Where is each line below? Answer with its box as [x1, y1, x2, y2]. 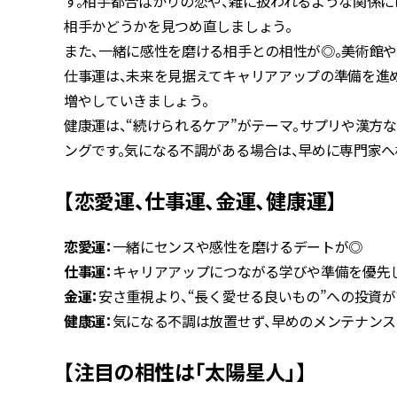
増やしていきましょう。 [64, 90, 209, 112]
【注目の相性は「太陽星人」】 [64, 356, 307, 387]
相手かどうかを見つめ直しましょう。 [64, 15, 292, 37]
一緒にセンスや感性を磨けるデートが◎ [112, 236, 362, 258]
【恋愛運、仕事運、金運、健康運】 [64, 185, 337, 216]
